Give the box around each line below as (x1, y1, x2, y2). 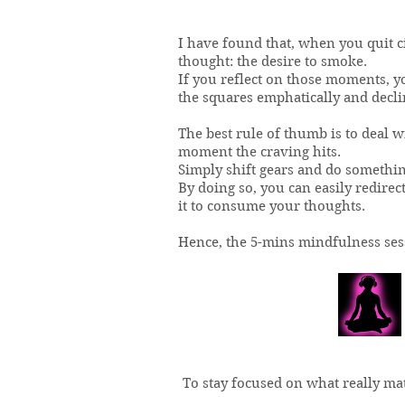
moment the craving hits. (178, 144, 344, 160)
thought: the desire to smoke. (178, 53, 367, 70)
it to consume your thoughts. (178, 198, 365, 214)
